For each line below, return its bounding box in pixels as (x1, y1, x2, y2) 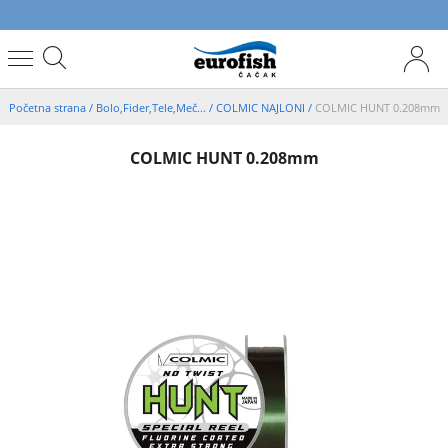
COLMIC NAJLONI (215, 99, 308, 115)
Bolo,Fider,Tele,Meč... (95, 99, 209, 115)
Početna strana (8, 99, 89, 115)
